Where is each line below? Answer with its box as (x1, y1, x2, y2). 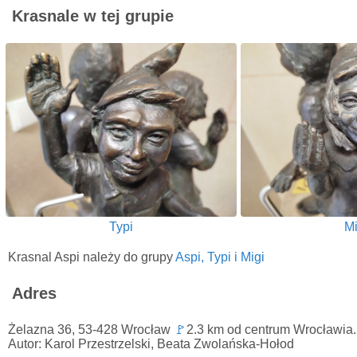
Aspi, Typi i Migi (175, 249, 265, 264)
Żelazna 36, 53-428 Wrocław (8, 322, 174, 336)
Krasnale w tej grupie (12, 7, 174, 25)
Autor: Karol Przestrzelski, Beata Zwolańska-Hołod (8, 336, 294, 351)
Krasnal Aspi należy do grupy (8, 249, 175, 264)
